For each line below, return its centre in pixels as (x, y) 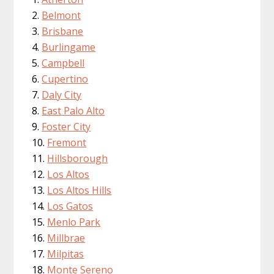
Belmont (61, 16)
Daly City (62, 95)
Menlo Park (74, 222)
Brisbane (63, 31)
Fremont (67, 143)
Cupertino (65, 79)
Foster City (66, 127)
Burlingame (69, 47)
